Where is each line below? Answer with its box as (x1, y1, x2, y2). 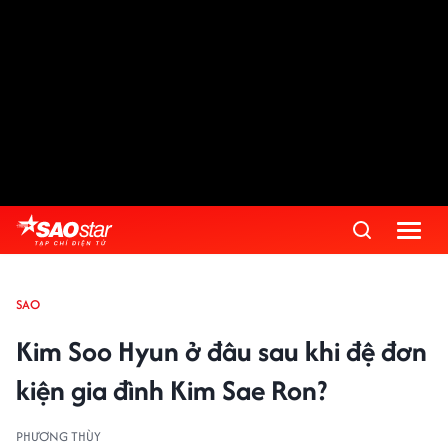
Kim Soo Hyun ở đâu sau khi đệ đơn (16, 331, 427, 371)
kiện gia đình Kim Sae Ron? (16, 370, 327, 410)
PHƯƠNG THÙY (16, 427, 101, 446)
